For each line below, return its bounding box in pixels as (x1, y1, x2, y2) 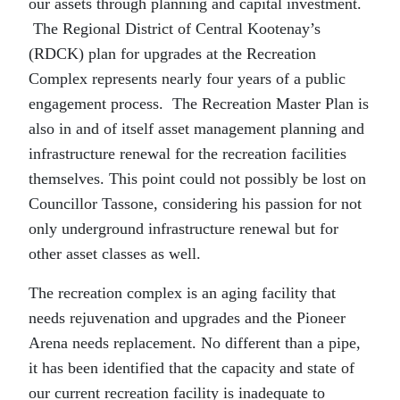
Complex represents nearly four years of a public (29, 70, 346, 88)
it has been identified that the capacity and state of (29, 359, 354, 378)
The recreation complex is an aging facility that (29, 284, 336, 303)
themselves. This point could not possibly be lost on (29, 170, 366, 188)
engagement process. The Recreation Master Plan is (29, 95, 369, 113)
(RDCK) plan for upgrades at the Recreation (29, 45, 316, 63)
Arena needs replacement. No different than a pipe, (29, 334, 361, 353)
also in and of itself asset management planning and (29, 120, 364, 138)
